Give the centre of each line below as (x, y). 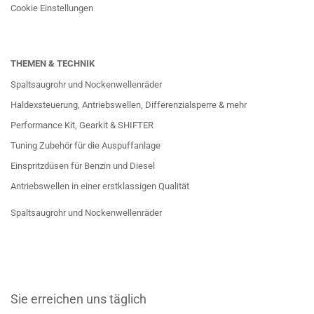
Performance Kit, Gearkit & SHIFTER (82, 125)
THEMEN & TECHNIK (53, 63)
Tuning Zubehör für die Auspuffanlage (86, 145)
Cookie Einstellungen (52, 8)
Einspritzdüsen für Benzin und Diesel (83, 166)
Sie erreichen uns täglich (78, 299)
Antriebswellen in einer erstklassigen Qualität (100, 186)
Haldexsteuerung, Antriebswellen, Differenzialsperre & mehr (129, 105)
